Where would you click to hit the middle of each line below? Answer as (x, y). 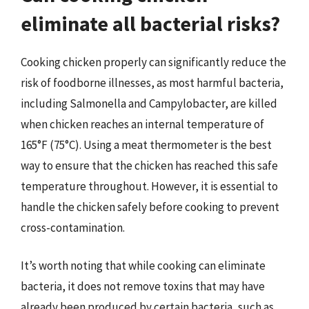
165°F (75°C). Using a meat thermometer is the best (146, 144)
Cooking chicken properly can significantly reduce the (153, 62)
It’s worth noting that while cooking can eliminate (143, 266)
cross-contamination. (73, 227)
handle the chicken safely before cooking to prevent (150, 207)
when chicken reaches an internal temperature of (142, 124)
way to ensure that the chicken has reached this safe (149, 165)
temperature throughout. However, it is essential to (149, 186)
